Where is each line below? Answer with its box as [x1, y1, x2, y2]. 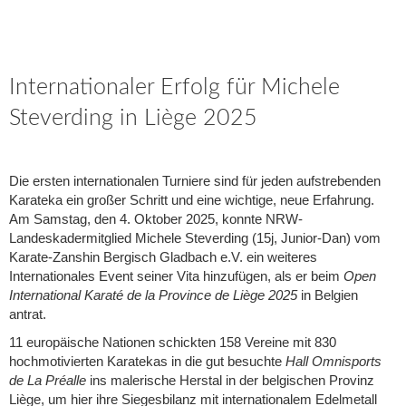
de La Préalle [9, 373, 86, 388]
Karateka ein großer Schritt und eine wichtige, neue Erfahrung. [9, 193, 374, 208]
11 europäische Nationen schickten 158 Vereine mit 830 [9, 335, 336, 350]
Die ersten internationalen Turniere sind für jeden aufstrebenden [9, 174, 381, 188]
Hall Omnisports [285, 354, 382, 369]
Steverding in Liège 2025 [9, 107, 257, 130]
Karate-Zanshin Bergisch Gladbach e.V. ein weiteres [9, 250, 317, 265]
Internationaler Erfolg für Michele [9, 76, 340, 99]
